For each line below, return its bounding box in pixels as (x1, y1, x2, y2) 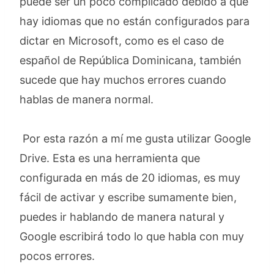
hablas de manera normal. (20, 93, 154, 106)
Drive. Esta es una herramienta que (20, 152, 200, 165)
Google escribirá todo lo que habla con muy (20, 230, 244, 243)
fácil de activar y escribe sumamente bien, (20, 191, 237, 204)
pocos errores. (20, 250, 98, 262)
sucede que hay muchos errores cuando (20, 73, 226, 86)
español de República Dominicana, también (20, 54, 242, 67)
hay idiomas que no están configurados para (20, 15, 250, 28)
